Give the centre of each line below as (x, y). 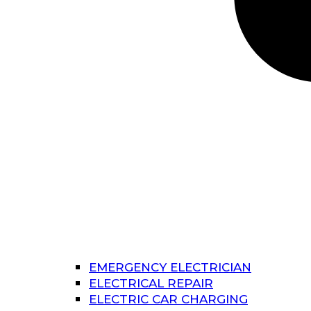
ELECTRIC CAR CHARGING (168, 299)
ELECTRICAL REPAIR (151, 283)
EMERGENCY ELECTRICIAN (170, 267)
